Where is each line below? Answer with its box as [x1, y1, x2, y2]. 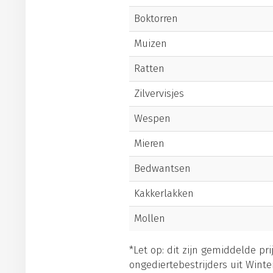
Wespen [134, 112, 171, 125]
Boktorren [134, 12, 178, 25]
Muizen [134, 37, 167, 50]
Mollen [134, 212, 165, 225]
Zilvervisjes [134, 87, 184, 100]
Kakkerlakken [134, 187, 194, 200]
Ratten [134, 62, 165, 75]
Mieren [134, 137, 165, 150]
